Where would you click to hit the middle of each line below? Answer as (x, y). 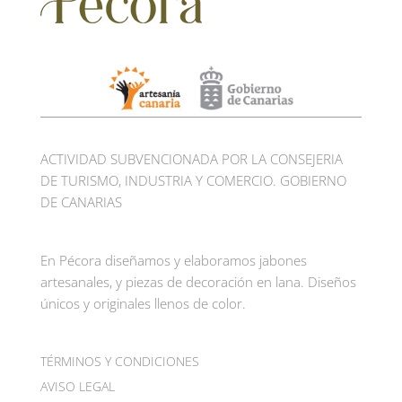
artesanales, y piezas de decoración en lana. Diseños (198, 282)
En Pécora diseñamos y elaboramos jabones (173, 261)
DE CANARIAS (81, 202)
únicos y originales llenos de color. (143, 304)
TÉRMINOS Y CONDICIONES (119, 361)
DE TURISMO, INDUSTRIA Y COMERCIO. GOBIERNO (193, 181)
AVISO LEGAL (77, 387)
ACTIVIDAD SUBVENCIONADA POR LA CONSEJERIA (191, 159)
